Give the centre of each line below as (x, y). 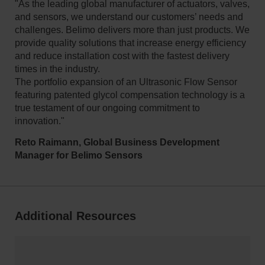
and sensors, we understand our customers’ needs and (129, 17)
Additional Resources (75, 216)
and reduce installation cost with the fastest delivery (122, 56)
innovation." (39, 121)
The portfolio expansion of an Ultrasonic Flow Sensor (126, 82)
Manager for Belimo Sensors (80, 156)
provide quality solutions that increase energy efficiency (130, 43)
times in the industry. (57, 69)
